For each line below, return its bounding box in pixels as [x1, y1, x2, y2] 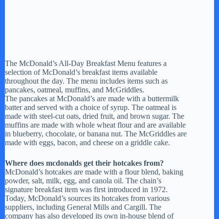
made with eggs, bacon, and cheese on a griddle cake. [5, 138, 170, 147]
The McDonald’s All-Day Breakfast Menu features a [5, 59, 167, 67]
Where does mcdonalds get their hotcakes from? [5, 158, 164, 167]
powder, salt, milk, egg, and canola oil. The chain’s [5, 176, 161, 185]
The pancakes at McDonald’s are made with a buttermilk [5, 94, 179, 103]
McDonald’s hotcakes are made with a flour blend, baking [5, 167, 183, 176]
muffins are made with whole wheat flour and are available [5, 120, 186, 129]
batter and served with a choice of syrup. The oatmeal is [5, 103, 176, 111]
